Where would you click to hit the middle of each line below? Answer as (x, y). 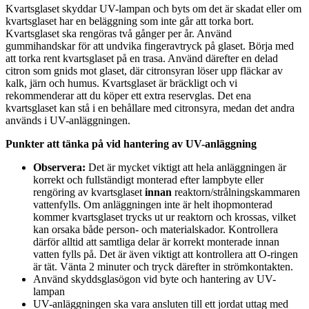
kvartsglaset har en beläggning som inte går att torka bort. (130, 21)
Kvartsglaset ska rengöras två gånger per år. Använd (119, 34)
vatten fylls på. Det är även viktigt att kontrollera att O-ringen (166, 255)
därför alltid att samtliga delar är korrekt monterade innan (156, 242)
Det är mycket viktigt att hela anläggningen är (186, 168)
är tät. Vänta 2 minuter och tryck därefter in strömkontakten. (163, 267)
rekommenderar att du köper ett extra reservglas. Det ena (128, 96)
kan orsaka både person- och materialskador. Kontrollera (156, 230)
